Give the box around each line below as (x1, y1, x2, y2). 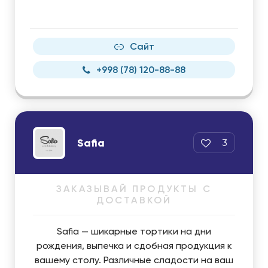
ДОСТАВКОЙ (96, 194, 172, 206)
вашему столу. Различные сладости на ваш (35, 254, 233, 266)
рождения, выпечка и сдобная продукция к (36, 240, 232, 251)
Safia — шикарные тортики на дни (57, 226, 211, 237)
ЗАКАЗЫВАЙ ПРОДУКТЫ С (56, 183, 212, 194)
